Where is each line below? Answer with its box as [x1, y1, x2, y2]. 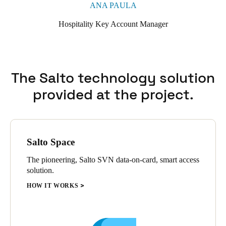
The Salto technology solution [11, 69, 215, 87]
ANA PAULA [89, 1, 137, 10]
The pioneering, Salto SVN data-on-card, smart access [27, 155, 199, 164]
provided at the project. [32, 85, 194, 103]
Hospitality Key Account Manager [58, 20, 168, 28]
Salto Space [27, 137, 75, 147]
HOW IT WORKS [27, 182, 79, 189]
